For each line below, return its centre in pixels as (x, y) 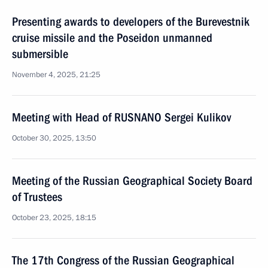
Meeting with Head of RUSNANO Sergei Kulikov (121, 117)
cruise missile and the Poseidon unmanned (112, 38)
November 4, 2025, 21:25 (56, 75)
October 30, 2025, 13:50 (54, 138)
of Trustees (37, 197)
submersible (40, 54)
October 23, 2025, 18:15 (54, 218)
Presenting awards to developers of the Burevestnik (131, 22)
